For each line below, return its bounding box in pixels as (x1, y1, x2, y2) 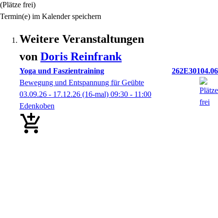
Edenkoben (19, 102, 54, 110)
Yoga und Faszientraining (19, 67, 104, 75)
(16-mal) (80, 90, 110, 98)
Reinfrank (71, 50, 122, 63)
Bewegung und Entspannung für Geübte (19, 78, 144, 87)
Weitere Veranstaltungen (19, 33, 144, 45)
